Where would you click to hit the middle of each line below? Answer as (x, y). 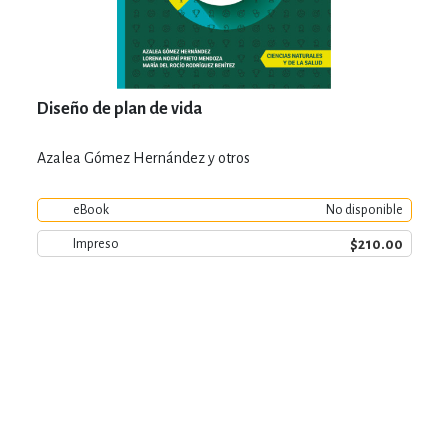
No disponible (364, 210)
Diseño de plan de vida (119, 109)
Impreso (95, 243)
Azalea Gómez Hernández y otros (143, 158)
